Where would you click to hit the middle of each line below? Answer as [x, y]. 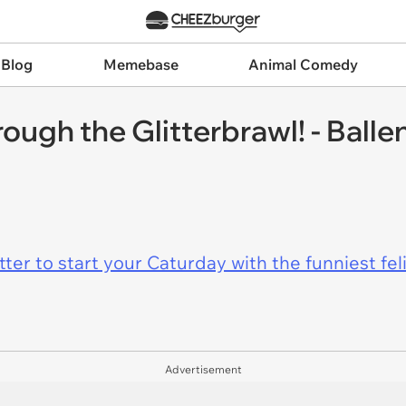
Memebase [140, 64]
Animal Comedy [304, 64]
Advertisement [203, 369]
